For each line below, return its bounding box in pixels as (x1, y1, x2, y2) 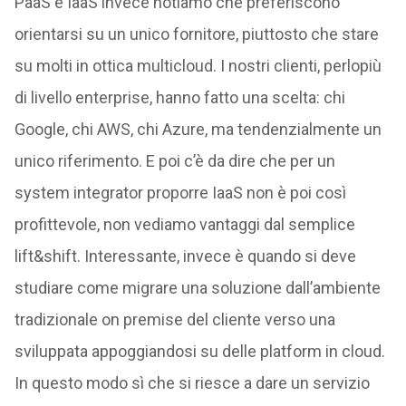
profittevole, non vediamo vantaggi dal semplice (14, 214, 355, 234)
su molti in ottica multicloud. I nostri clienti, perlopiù (14, 55, 382, 75)
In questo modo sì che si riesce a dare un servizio (14, 372, 370, 392)
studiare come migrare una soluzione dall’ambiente (14, 277, 381, 297)
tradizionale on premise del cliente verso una (14, 309, 335, 329)
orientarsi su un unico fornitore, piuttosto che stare (14, 24, 379, 43)
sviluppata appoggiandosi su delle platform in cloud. (14, 341, 385, 361)
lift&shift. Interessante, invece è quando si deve (14, 246, 356, 266)
